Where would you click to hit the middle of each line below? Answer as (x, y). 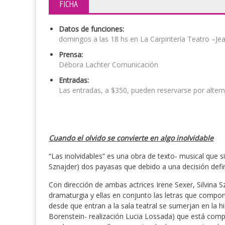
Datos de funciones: (91, 29)
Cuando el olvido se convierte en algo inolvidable (131, 138)
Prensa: (71, 54)
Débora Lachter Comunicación (108, 65)
